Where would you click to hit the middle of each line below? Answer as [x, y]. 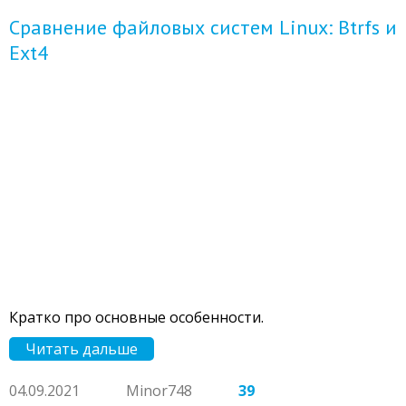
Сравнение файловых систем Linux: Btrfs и [203, 27]
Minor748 [159, 390]
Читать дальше [82, 348]
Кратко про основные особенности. [136, 317]
